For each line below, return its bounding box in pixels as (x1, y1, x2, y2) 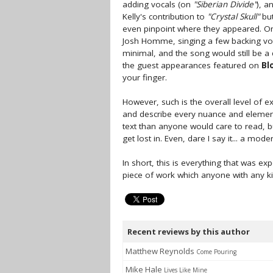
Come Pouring (196, 247, 236, 256)
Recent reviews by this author (127, 226, 250, 237)
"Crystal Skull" (207, 11, 260, 22)
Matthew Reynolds (126, 246, 196, 257)
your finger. (122, 72, 167, 83)
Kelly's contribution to (122, 11, 207, 22)
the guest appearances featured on (122, 60, 261, 71)
